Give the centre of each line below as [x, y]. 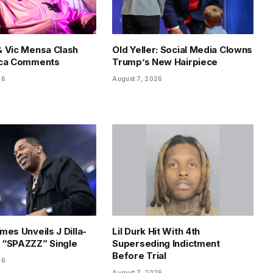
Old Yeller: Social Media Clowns [183, 50]
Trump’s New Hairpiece [165, 62]
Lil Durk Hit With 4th [156, 231]
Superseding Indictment [166, 243]
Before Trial [139, 255]
